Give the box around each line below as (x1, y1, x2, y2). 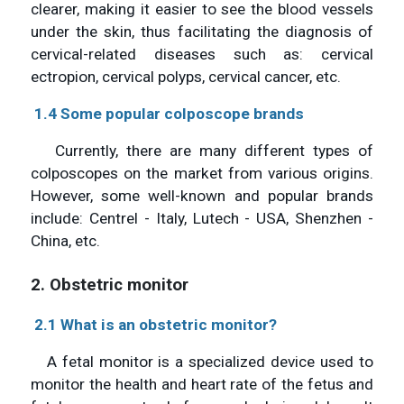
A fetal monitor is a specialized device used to (31, 353, 373, 372)
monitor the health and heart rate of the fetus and (31, 375, 373, 394)
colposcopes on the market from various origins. (31, 164, 373, 183)
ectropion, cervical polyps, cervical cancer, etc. (31, 68, 341, 87)
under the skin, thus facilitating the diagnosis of (31, 23, 373, 41)
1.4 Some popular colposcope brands (34, 105, 304, 124)
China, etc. (31, 232, 100, 251)
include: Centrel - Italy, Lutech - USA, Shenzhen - (31, 209, 373, 228)
